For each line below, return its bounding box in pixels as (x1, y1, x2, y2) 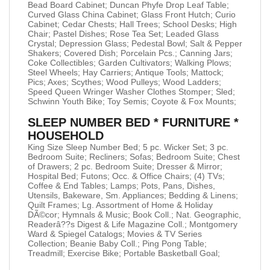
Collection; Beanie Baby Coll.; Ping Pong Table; (28, 238, 207, 248)
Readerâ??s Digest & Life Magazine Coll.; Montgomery (28, 219, 237, 229)
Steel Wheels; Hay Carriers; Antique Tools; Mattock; (28, 67, 224, 77)
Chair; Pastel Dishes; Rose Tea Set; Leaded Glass (28, 28, 219, 39)
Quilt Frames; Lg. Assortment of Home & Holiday (28, 199, 213, 210)
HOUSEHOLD (28, 128, 104, 142)
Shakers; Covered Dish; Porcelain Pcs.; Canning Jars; (28, 48, 233, 58)
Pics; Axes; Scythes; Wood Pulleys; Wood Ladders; (28, 77, 221, 87)
